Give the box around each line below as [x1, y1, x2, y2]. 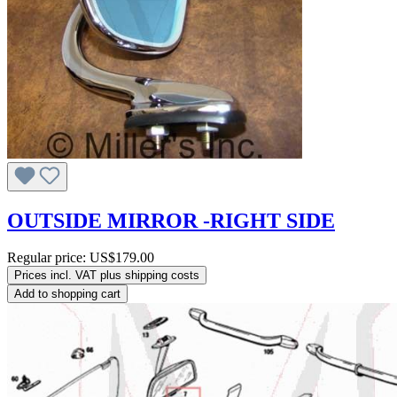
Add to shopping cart [14, 287, 121, 301]
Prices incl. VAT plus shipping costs [14, 269, 199, 283]
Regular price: [7, 250, 90, 266]
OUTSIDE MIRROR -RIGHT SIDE [7, 208, 335, 232]
